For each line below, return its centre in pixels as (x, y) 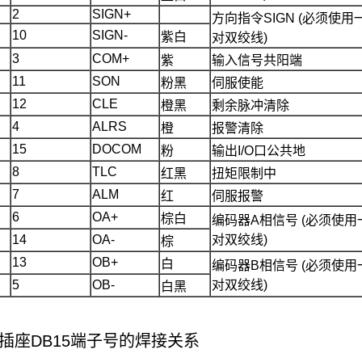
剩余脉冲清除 (250, 105)
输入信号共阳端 (257, 60)
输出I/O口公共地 (258, 150)
